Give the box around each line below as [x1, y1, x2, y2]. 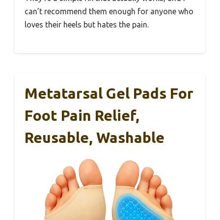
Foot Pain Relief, [25, 107, 139, 124]
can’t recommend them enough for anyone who [25, 6, 193, 16]
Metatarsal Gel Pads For [25, 84, 193, 102]
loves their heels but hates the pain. [25, 20, 149, 29]
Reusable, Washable [25, 129, 165, 146]
